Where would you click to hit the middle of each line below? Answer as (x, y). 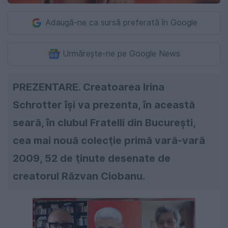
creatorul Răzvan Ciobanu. (79, 176)
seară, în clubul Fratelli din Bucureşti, (104, 122)
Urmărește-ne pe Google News (121, 53)
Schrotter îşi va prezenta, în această (104, 105)
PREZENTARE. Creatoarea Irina (89, 87)
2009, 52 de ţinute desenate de (92, 158)
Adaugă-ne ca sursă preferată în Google (121, 22)
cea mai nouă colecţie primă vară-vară (109, 140)
